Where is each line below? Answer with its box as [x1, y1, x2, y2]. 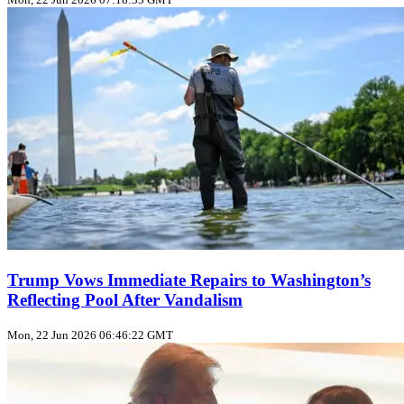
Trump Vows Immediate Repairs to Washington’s [7, 270, 371, 289]
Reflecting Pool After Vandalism [7, 289, 243, 309]
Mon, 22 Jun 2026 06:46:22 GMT [7, 328, 173, 343]
